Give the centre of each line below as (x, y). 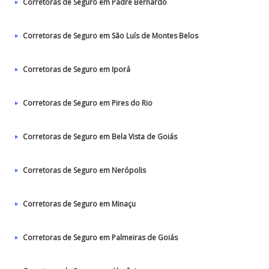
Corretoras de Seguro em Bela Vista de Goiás (100, 137)
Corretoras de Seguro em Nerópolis (84, 170)
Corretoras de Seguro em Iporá (77, 69)
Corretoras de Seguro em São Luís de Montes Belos (110, 36)
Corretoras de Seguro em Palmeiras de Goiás (100, 237)
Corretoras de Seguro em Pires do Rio (88, 103)
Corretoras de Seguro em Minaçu (79, 204)
